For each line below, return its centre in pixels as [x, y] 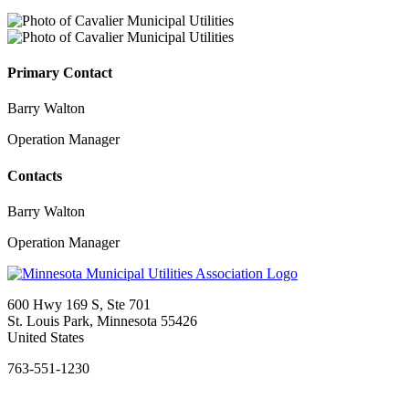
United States [46, 337]
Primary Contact [60, 73]
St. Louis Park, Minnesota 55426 [102, 320]
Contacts [35, 175]
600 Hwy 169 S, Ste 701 [79, 304]
